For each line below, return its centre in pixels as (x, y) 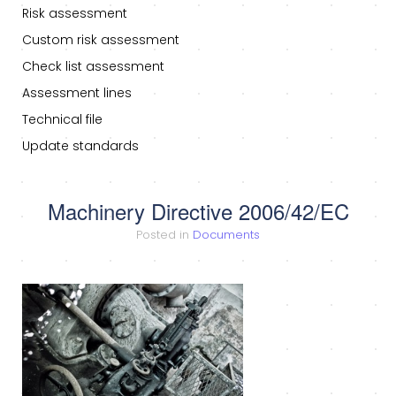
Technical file (62, 120)
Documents (226, 235)
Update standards (80, 146)
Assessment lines (77, 93)
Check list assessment (93, 67)
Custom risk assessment (101, 40)
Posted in (164, 235)
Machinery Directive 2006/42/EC (198, 211)
